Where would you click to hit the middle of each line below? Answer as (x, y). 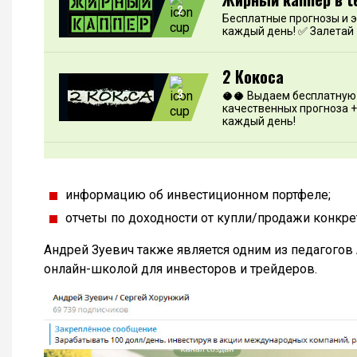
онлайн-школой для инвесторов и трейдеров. (180, 269)
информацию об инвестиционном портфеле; (198, 194)
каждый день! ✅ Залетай (288, 31)
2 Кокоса (253, 76)
